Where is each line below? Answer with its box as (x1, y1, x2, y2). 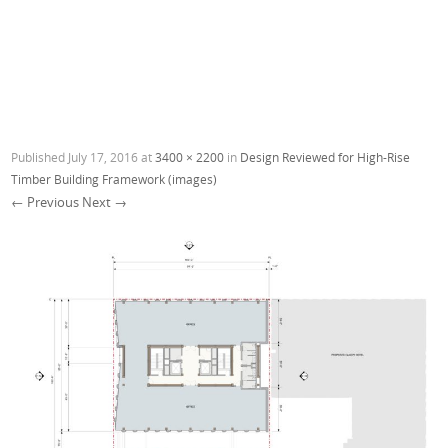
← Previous (11, 192, 80, 211)
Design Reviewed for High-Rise (240, 148, 411, 165)
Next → (82, 192, 128, 211)
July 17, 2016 (68, 148, 139, 165)
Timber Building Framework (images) (11, 170, 218, 187)
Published (11, 148, 69, 165)
